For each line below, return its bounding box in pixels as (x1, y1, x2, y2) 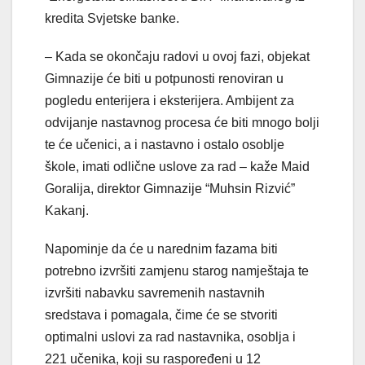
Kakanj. (45, 204, 89, 218)
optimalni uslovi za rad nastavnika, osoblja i (45, 330, 296, 345)
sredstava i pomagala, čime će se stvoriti (45, 308, 278, 323)
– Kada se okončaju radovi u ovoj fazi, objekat (45, 50, 310, 64)
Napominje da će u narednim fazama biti (45, 242, 278, 257)
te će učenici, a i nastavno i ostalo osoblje (45, 138, 284, 152)
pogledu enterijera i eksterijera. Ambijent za (45, 94, 294, 108)
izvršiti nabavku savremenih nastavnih (45, 286, 265, 301)
